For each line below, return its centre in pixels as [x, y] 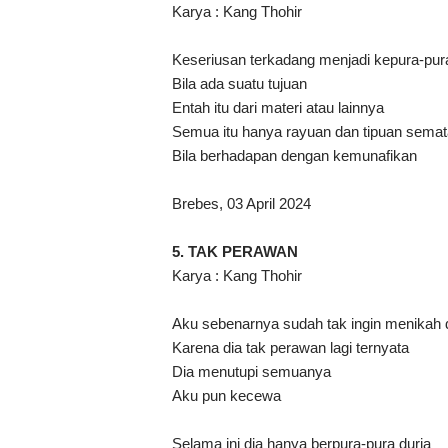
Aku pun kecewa [226, 396]
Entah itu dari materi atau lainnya [278, 108]
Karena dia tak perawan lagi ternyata [290, 348]
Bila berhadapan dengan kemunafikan [294, 156]
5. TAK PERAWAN [235, 252]
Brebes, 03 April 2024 [241, 204]
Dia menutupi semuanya [251, 372]
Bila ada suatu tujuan [239, 84]
